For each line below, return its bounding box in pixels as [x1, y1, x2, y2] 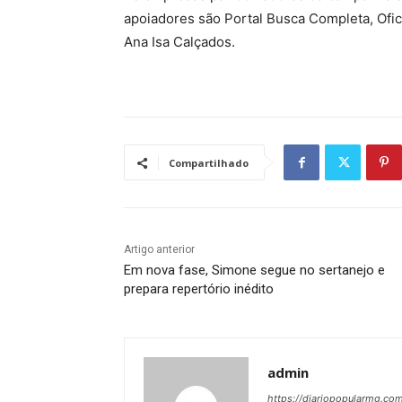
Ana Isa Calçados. [124, 33, 235, 51]
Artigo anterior [124, 243, 195, 257]
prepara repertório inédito [124, 281, 274, 298]
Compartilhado [169, 156, 249, 170]
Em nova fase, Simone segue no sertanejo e [124, 262, 385, 279]
